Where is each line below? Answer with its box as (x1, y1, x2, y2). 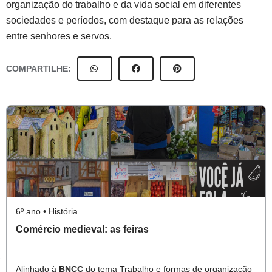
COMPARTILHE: (6, 63, 71, 73)
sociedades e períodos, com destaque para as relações (6, 15, 243, 25)
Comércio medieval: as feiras (16, 224, 149, 234)
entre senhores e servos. (6, 31, 112, 41)
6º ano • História (16, 206, 78, 216)
